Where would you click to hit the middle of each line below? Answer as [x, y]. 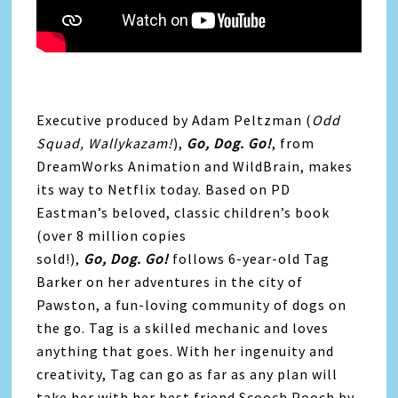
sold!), [60, 259]
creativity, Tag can [102, 374]
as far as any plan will [262, 374]
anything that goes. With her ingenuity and [186, 351]
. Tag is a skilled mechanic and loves [206, 328]
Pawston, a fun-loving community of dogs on [192, 305]
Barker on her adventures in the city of [170, 282]
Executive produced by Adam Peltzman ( [175, 120]
